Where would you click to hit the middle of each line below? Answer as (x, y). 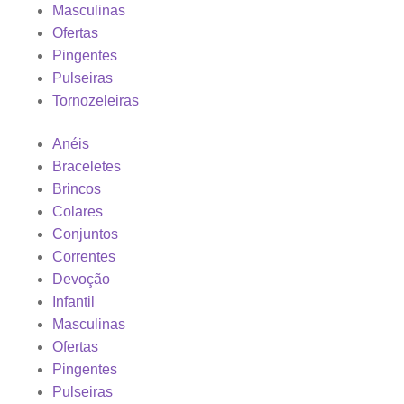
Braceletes (87, 166)
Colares (78, 211)
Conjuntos (85, 234)
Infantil (73, 301)
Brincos (77, 188)
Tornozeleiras (96, 101)
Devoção (81, 279)
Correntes (84, 256)
